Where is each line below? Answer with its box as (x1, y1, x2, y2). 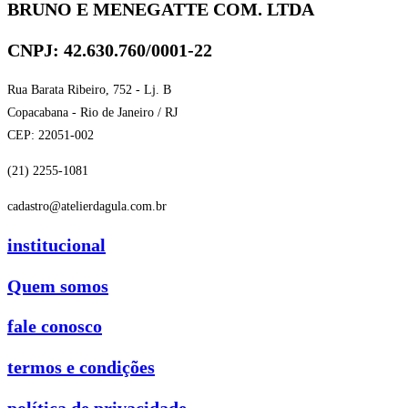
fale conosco (7, 316, 102, 337)
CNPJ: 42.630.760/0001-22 (7, 40, 212, 61)
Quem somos (7, 275, 108, 296)
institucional (7, 235, 106, 256)
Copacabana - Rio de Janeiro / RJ (7, 105, 178, 119)
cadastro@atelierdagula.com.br (7, 199, 167, 213)
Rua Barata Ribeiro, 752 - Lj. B (7, 82, 171, 97)
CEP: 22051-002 (7, 127, 94, 142)
